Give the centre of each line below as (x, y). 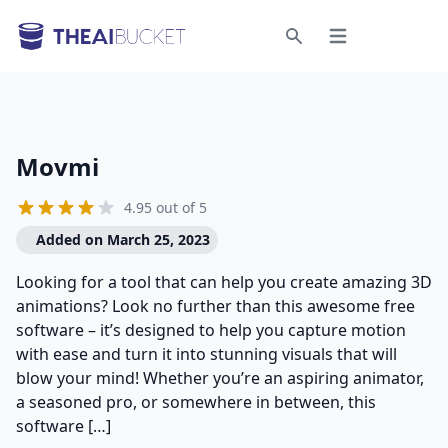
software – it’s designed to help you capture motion (211, 330)
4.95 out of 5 (165, 207)
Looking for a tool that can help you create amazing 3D (224, 282)
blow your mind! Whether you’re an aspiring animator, (220, 378)
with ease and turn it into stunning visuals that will (206, 354)
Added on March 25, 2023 (123, 239)
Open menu (365, 44)
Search (316, 54)
